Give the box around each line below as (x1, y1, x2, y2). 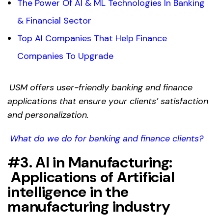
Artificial (116, 167, 175, 187)
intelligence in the (7, 182, 129, 202)
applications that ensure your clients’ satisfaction (7, 95, 208, 108)
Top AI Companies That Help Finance (17, 32, 167, 45)
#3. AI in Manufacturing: (7, 153, 172, 172)
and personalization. (7, 109, 89, 121)
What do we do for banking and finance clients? (10, 133, 203, 145)
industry (109, 197, 170, 217)
